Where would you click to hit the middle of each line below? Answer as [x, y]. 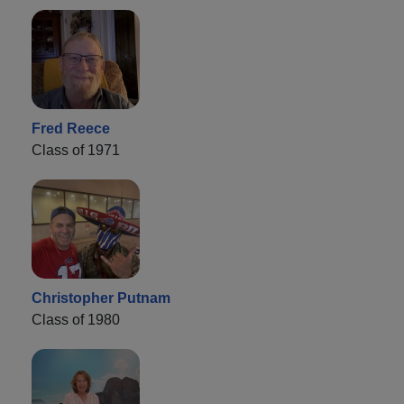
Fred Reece [71, 129]
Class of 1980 [76, 320]
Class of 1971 [76, 151]
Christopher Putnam [101, 298]
